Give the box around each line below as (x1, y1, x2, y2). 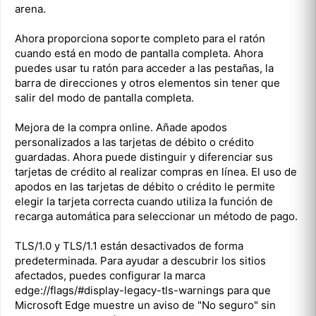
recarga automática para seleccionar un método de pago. (15, 209, 298, 223)
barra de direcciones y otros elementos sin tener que (15, 75, 280, 90)
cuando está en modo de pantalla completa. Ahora (15, 46, 263, 60)
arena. (15, 1, 46, 16)
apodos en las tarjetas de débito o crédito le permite (15, 179, 275, 193)
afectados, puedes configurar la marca (15, 268, 205, 282)
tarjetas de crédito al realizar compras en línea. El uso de (15, 164, 297, 178)
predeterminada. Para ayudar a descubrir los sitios (15, 253, 266, 267)
